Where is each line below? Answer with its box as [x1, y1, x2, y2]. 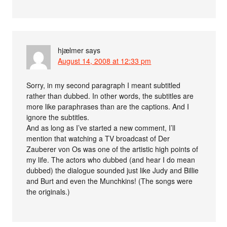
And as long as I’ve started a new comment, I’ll [26, 123, 176, 133]
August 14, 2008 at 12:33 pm [58, 56, 152, 66]
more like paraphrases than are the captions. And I [26, 101, 190, 112]
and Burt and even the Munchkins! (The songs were [26, 176, 193, 186]
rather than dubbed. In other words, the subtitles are [26, 91, 194, 101]
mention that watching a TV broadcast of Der [26, 133, 170, 144]
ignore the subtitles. [26, 112, 90, 123]
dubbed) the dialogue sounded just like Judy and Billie [26, 165, 199, 176]
